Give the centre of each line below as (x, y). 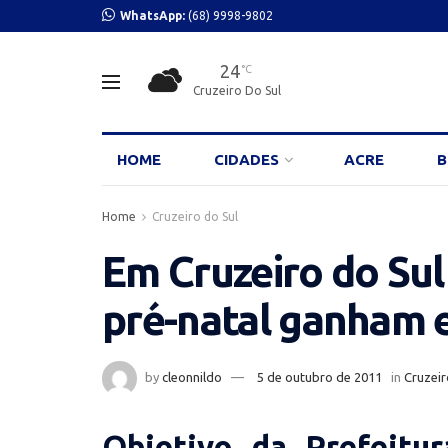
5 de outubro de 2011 (319, 376)
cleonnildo (192, 376)
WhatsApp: (154, 15)
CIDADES (247, 159)
